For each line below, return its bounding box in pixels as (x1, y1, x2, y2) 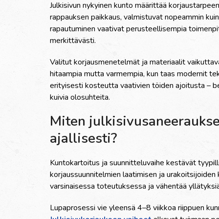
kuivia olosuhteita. (50, 92, 110, 103)
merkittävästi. (50, 35, 96, 46)
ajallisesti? (50, 129, 117, 148)
